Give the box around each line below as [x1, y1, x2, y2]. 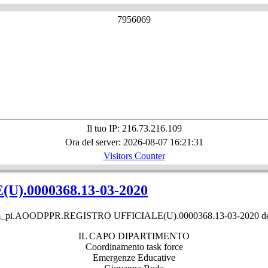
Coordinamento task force [85, 241, 183, 252]
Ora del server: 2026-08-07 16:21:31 [65, 136, 203, 147]
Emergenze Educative [93, 252, 175, 263]
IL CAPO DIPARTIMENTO [78, 230, 190, 241]
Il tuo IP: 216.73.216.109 [86, 123, 182, 133]
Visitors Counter [103, 150, 165, 161]
